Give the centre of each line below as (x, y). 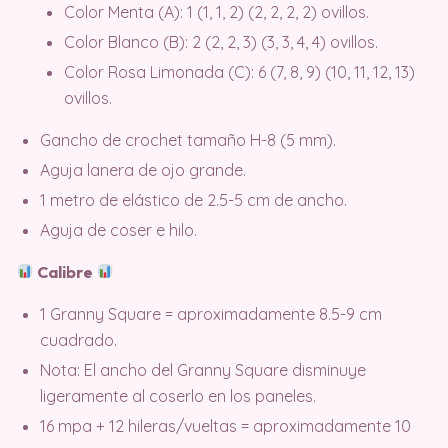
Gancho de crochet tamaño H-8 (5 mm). (188, 139)
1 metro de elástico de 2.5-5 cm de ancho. (193, 199)
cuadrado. (78, 339)
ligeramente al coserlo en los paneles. (178, 395)
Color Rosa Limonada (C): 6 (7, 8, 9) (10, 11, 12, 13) (239, 71)
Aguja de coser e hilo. (118, 229)
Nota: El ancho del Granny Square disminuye (203, 369)
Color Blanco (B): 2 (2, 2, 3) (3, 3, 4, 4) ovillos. (221, 41)
